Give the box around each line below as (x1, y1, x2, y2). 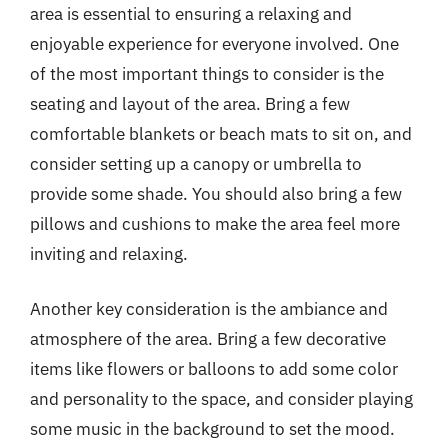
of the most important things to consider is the (30, 62, 384, 85)
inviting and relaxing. (30, 242, 188, 265)
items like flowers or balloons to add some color (30, 358, 398, 380)
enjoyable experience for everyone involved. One (30, 32, 399, 55)
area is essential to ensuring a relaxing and (30, 2, 352, 25)
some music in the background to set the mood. (30, 418, 395, 440)
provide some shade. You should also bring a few (30, 182, 402, 205)
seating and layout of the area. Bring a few (30, 92, 350, 115)
